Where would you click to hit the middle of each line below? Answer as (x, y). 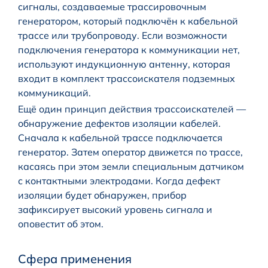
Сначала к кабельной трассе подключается (120, 137)
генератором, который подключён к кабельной (128, 21)
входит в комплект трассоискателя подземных (127, 78)
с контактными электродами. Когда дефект (119, 180)
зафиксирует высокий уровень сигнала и (115, 209)
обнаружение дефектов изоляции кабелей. (119, 123)
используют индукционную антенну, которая (124, 64)
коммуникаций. (54, 92)
